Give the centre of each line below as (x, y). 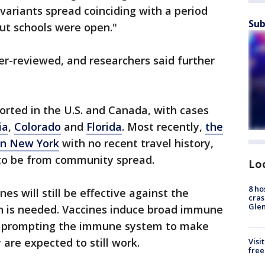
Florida (104, 127)
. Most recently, (164, 127)
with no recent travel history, (136, 143)
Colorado (38, 127)
